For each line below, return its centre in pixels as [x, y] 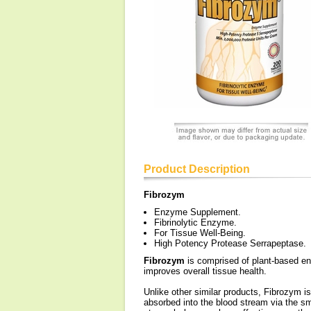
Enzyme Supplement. [197, 212]
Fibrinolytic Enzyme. [195, 222]
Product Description [197, 169]
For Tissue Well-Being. [200, 233]
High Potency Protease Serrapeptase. [230, 243]
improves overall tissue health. [205, 271]
